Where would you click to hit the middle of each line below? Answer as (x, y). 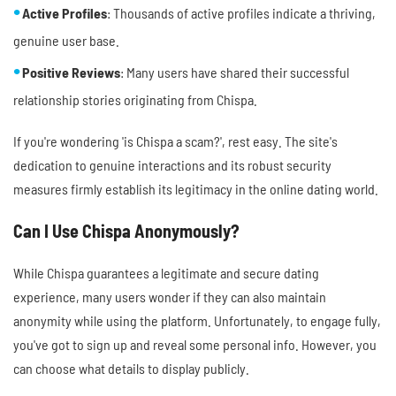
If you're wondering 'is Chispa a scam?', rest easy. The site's (175, 141)
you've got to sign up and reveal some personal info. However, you (195, 345)
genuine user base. (66, 41)
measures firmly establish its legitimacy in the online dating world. (196, 189)
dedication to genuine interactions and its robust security (172, 165)
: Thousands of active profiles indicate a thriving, (241, 13)
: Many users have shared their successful (235, 72)
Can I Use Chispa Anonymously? (126, 231)
